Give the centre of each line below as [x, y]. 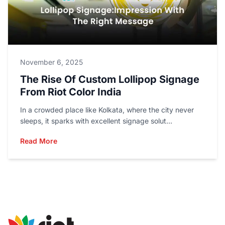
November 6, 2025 [51, 62]
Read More [39, 141]
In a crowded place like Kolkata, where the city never [107, 110]
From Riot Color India [71, 92]
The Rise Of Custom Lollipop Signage [110, 80]
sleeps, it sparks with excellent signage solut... [96, 121]
